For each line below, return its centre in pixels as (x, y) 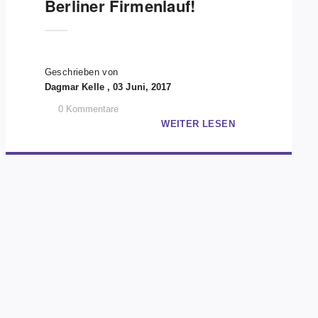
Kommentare (92, 109)
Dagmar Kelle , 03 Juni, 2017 (108, 87)
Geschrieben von (81, 72)
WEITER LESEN (198, 124)
